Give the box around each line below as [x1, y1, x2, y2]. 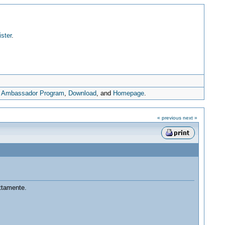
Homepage [113, 89, 145, 97]
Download [68, 89, 97, 97]
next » [182, 115, 197, 121]
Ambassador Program [1, 89, 65, 97]
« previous [157, 115, 181, 121]
